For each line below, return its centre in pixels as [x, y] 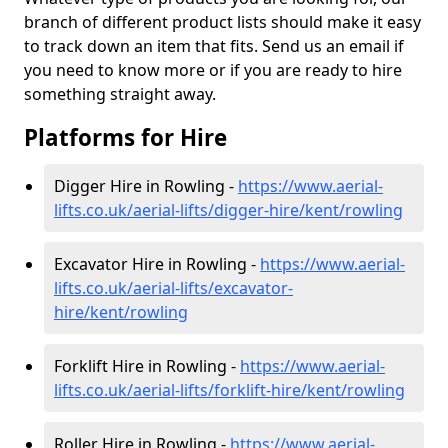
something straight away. [120, 94]
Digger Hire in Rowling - [146, 186]
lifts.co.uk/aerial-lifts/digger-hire [176, 210]
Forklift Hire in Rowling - [147, 366]
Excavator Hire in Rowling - [157, 264]
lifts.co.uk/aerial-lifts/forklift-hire [177, 390]
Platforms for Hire [125, 137]
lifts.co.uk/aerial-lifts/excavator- [173, 288]
